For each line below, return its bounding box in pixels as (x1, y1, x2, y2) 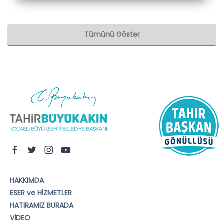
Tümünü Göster (84, 29, 140, 39)
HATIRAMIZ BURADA (10, 200, 73, 210)
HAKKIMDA (10, 175, 44, 185)
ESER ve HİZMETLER (10, 187, 72, 198)
